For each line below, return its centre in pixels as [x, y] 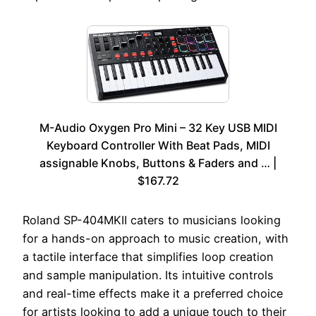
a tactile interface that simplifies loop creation [148, 257]
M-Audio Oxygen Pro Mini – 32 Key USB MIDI [158, 128]
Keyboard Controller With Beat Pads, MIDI [158, 146]
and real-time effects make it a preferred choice [153, 294]
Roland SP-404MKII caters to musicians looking [152, 220]
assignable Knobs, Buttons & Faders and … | [158, 163]
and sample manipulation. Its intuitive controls [148, 275]
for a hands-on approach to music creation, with [156, 239]
